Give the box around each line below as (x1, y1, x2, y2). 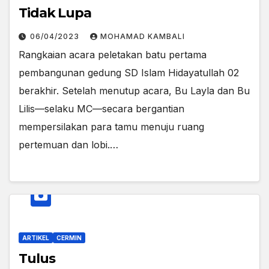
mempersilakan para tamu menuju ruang (19, 121, 204, 133)
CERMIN (56, 234, 82, 241)
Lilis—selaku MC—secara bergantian (19, 103, 184, 115)
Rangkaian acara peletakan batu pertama (19, 49, 207, 61)
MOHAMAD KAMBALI (100, 32, 185, 41)
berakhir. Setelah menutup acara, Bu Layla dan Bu (19, 85, 250, 97)
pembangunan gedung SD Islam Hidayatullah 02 (19, 67, 239, 79)
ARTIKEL (22, 234, 49, 241)
